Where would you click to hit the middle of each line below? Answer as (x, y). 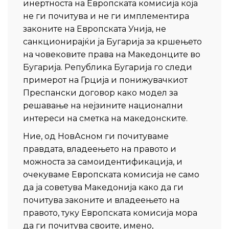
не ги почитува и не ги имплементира (106, 16)
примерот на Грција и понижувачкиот (105, 80)
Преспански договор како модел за (100, 93)
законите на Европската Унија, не (95, 29)
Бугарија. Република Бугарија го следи (108, 67)
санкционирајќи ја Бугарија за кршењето (112, 42)
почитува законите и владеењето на (101, 200)
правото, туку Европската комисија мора (110, 213)
